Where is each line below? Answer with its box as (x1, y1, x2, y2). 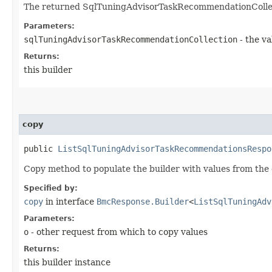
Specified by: (24, 183, 78, 192)
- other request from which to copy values (29, 226, 208, 237)
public (24, 143, 58, 154)
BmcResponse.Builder (97, 196, 189, 206)
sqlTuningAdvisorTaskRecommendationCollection (24, 34, 237, 44)
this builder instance (24, 257, 110, 267)
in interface (43, 196, 97, 206)
